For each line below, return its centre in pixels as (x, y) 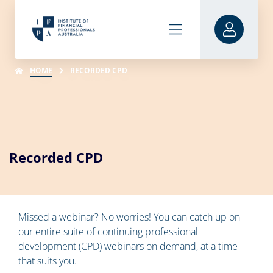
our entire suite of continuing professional (108, 232)
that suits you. (48, 261)
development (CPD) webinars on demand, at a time (128, 246)
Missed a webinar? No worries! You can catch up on (129, 217)
